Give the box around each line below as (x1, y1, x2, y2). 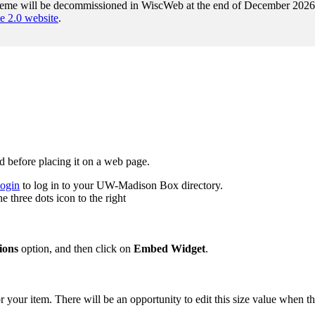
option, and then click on (18, 242, 134, 255)
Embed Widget (134, 242, 205, 255)
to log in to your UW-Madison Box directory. (20, 179, 223, 191)
